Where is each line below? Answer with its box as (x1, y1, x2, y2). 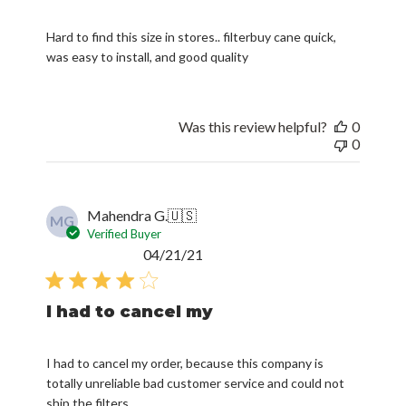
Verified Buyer (87, 195, 162, 209)
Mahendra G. (87, 175, 169, 192)
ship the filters (46, 363, 130, 379)
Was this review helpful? (178, 86, 327, 103)
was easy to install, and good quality (46, 17, 249, 33)
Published (202, 213, 264, 230)
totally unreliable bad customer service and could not (46, 343, 345, 359)
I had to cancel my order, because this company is (46, 324, 324, 339)
